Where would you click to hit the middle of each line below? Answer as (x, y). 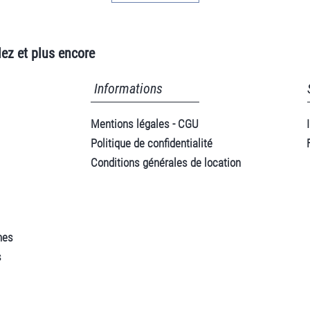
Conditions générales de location (166, 163)
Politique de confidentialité (152, 143)
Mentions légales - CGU (145, 124)
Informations (128, 89)
